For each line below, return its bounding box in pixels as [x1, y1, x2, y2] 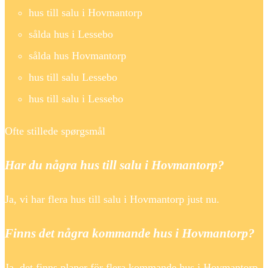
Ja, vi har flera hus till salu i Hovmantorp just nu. [5, 193, 220, 206]
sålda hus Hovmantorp [29, 50, 126, 62]
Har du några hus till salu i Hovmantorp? [5, 158, 224, 173]
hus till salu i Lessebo [29, 93, 123, 105]
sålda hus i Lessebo [29, 28, 113, 41]
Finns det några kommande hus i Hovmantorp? [5, 226, 255, 241]
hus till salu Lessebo [29, 71, 117, 84]
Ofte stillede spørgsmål [5, 125, 105, 138]
